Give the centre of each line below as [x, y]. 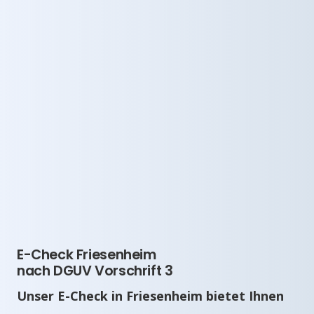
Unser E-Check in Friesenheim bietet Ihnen [150, 295]
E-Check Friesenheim [87, 254]
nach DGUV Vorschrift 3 [95, 271]
